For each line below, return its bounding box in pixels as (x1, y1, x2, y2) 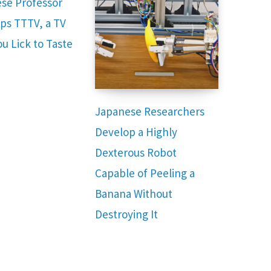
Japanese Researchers (95, 103, 205, 119)
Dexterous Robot (95, 145, 177, 160)
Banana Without (95, 186, 173, 201)
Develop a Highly (95, 124, 178, 139)
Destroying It (95, 206, 158, 221)
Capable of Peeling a (95, 165, 195, 180)
